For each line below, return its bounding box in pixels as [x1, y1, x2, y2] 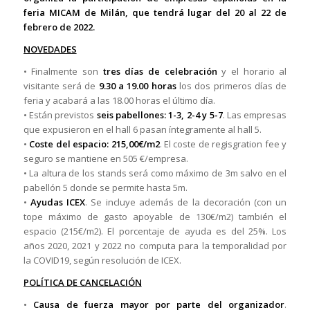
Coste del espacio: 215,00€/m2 [29, 138, 160, 151]
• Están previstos [23, 109, 97, 122]
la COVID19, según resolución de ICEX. [23, 254, 181, 267]
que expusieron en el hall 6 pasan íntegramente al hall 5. [23, 123, 262, 136]
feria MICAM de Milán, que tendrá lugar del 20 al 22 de [23, 6, 287, 19]
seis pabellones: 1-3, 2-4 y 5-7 [96, 109, 223, 122]
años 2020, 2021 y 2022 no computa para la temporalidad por [23, 239, 287, 253]
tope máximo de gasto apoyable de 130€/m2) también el [23, 210, 287, 224]
